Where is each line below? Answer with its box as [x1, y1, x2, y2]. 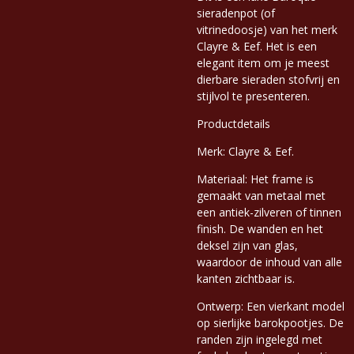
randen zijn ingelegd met [197, 331, 322, 347]
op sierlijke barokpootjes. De [197, 314, 344, 330]
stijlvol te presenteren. [197, 88, 310, 104]
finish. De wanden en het [197, 220, 323, 236]
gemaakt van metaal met [197, 187, 326, 203]
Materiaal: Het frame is [197, 171, 314, 186]
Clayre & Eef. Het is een [197, 38, 317, 54]
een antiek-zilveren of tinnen [197, 204, 341, 220]
